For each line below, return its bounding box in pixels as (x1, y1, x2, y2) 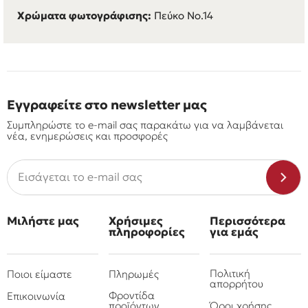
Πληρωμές (108, 267, 159, 281)
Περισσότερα (210, 214, 286, 229)
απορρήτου (210, 277, 264, 291)
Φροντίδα (108, 289, 155, 302)
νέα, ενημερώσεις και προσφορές (7, 129, 168, 143)
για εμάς (210, 225, 258, 240)
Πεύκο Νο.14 (151, 9, 213, 23)
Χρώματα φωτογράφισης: (17, 9, 151, 23)
